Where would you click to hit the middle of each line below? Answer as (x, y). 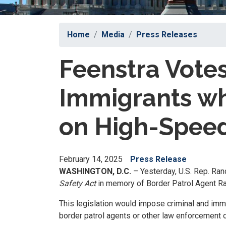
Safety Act (78, 183)
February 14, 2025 (91, 159)
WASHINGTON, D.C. (95, 171)
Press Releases (167, 35)
